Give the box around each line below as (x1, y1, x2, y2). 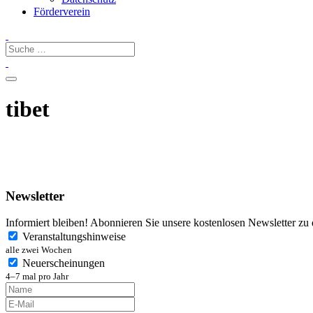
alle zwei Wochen (6, 245, 72, 256)
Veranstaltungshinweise (22, 231, 126, 243)
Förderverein (34, 6, 90, 17)
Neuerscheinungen (22, 257, 105, 270)
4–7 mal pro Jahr (6, 271, 68, 282)
